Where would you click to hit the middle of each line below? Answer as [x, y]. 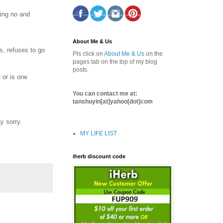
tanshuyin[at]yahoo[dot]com [113, 101]
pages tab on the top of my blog [115, 61]
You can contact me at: [105, 93]
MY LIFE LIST [99, 133]
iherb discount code [99, 156]
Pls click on [88, 54]
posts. [81, 69]
